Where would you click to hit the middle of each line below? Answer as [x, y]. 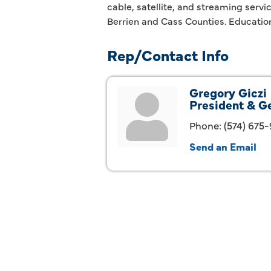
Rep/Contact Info [168, 55]
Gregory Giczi [228, 92]
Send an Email [223, 146]
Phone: [205, 125]
